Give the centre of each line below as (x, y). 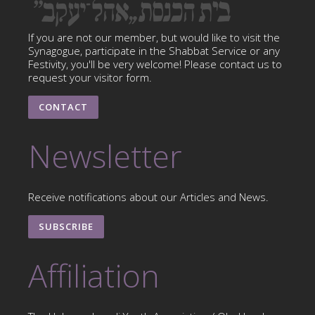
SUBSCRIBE (66, 226)
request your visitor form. (90, 77)
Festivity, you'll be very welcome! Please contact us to (155, 64)
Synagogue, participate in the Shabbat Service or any (154, 50)
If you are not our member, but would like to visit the (154, 37)
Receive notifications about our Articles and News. (148, 197)
